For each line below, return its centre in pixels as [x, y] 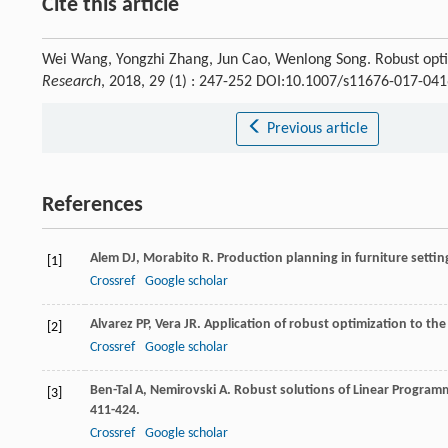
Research [71, 82]
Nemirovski [183, 391]
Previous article [317, 129]
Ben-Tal [111, 391]
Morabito [171, 259]
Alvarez [111, 325]
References [92, 206]
